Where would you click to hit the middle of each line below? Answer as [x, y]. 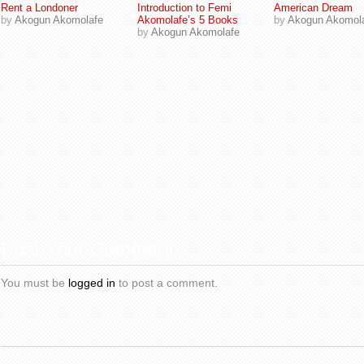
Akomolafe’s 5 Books [188, 20]
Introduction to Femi [184, 8]
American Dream [313, 8]
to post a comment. [167, 283]
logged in [92, 283]
